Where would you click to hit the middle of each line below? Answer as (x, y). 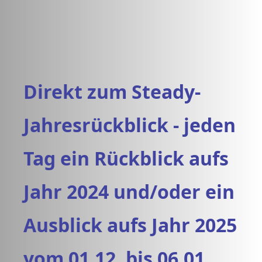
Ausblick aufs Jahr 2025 (130, 225)
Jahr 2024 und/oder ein (129, 192)
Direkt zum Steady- (112, 92)
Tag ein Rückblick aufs (126, 158)
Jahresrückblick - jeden (130, 125)
